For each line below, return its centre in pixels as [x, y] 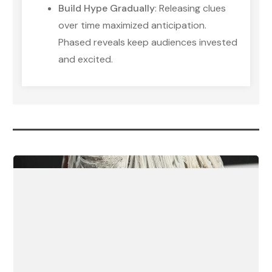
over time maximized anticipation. [132, 25]
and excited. [86, 59]
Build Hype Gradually [107, 8]
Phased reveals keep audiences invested [148, 42]
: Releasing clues [190, 8]
